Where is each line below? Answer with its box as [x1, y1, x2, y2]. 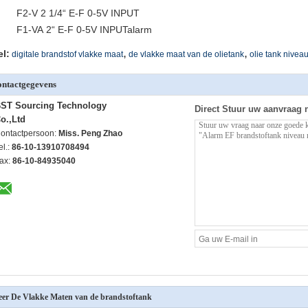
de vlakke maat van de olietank [129, 49, 244, 59]
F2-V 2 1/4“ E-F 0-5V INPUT [16, 8, 140, 19]
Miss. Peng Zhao [58, 129, 122, 138]
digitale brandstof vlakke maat [12, 49, 123, 59]
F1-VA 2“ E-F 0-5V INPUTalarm [16, 24, 152, 35]
